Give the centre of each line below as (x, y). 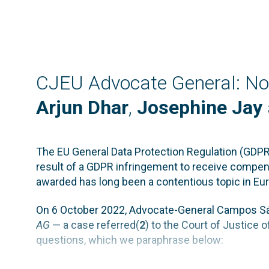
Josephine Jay (200, 107)
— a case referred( (95, 225)
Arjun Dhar (82, 107)
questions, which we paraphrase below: (130, 240)
